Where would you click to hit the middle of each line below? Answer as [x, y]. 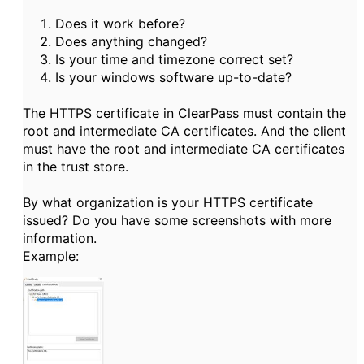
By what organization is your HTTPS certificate [168, 202]
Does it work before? [120, 24]
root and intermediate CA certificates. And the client [184, 131]
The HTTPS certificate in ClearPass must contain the [184, 113]
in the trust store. [76, 167]
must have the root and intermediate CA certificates [184, 149]
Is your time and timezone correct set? [174, 59]
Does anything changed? [131, 41]
